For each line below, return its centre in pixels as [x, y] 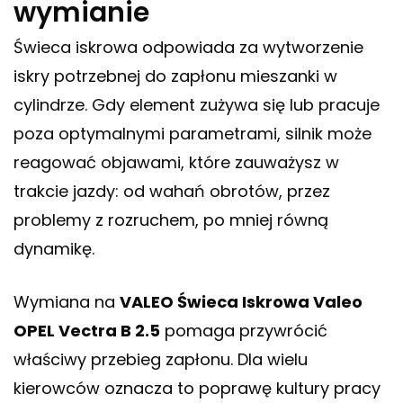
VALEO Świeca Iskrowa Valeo [241, 302]
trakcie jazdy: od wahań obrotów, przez [172, 192]
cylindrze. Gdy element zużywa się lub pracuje [197, 105]
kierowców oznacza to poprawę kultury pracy [197, 389]
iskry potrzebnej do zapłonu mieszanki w [175, 76]
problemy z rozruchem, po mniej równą [171, 220]
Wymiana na [67, 302]
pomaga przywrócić [244, 331]
